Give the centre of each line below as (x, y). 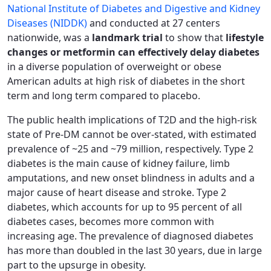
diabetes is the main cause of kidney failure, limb (119, 163)
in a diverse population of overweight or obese (114, 67)
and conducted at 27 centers (155, 23)
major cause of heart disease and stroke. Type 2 (117, 192)
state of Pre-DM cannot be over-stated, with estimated (132, 134)
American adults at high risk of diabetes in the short (126, 81)
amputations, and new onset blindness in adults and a (131, 178)
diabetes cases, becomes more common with (111, 221)
